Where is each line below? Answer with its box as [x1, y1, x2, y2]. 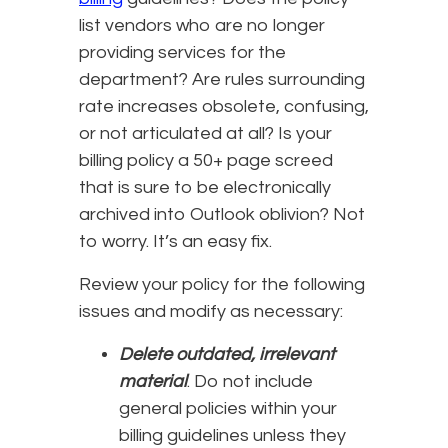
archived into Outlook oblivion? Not [79, 204, 365, 224]
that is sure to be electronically [79, 177, 331, 197]
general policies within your [119, 398, 337, 418]
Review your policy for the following [79, 274, 365, 294]
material [119, 371, 187, 391]
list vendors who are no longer [79, 15, 325, 35]
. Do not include [187, 371, 313, 391]
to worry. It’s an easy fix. [79, 231, 272, 251]
